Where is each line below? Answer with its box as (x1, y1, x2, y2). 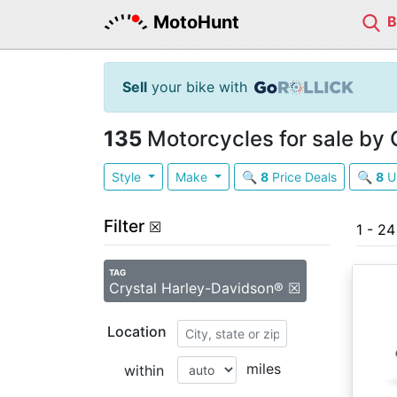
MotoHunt (153, 12, 239, 33)
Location (107, 323, 167, 340)
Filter (104, 215, 144, 237)
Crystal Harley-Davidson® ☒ (109, 279, 301, 297)
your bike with (147, 78, 247, 96)
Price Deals (268, 169, 337, 184)
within (123, 362, 164, 379)
